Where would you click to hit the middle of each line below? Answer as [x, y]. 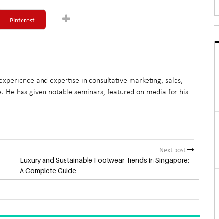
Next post [174, 150]
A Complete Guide [48, 170]
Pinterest [22, 21]
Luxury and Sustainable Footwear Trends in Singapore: [104, 160]
